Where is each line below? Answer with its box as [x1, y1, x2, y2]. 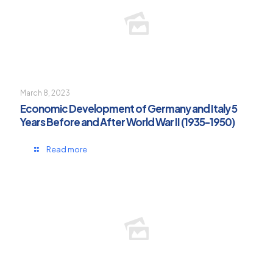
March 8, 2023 [20, 88, 70, 98]
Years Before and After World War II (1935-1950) [20, 115, 235, 129]
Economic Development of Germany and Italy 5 [20, 102, 237, 116]
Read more [46, 144, 87, 155]
